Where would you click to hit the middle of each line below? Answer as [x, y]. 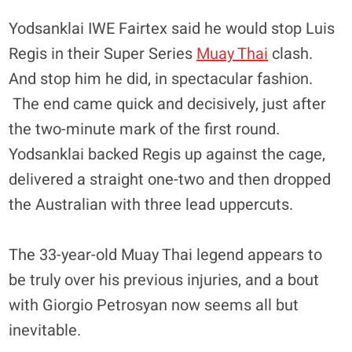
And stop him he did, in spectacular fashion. [161, 79]
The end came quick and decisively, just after [168, 104]
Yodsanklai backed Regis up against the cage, [167, 154]
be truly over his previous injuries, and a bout [164, 280]
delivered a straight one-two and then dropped [170, 179]
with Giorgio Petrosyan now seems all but [154, 305]
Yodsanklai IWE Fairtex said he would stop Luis [172, 28]
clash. [291, 53]
